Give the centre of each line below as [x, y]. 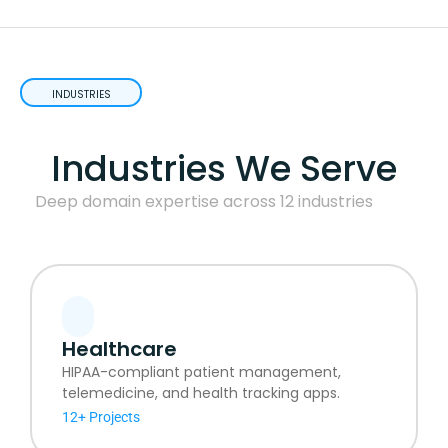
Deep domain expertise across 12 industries [203, 201]
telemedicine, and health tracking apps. [201, 392]
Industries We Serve [224, 168]
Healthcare [119, 348]
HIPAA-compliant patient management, [201, 371]
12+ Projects [101, 416]
